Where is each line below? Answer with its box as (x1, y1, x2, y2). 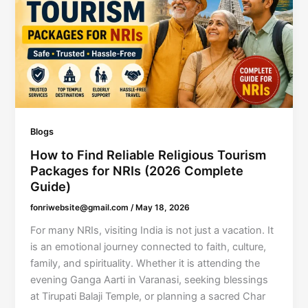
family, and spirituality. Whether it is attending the (30, 257, 261, 270)
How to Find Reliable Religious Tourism (30, 147, 267, 163)
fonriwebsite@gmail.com (30, 203, 131, 213)
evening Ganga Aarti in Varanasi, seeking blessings (30, 274, 269, 287)
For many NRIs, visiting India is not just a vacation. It (30, 224, 274, 237)
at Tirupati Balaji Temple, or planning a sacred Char (30, 290, 266, 303)
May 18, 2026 (135, 203, 190, 213)
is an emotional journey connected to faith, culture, (30, 241, 267, 254)
